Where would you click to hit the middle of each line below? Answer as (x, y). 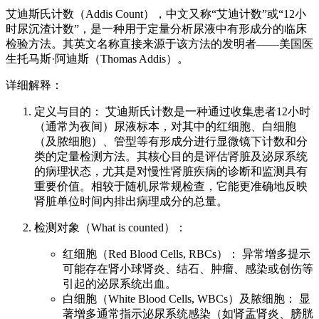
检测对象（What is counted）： (110, 228)
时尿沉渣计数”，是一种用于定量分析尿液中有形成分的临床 (156, 29)
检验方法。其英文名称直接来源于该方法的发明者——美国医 (159, 44)
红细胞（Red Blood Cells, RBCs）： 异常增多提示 (187, 254)
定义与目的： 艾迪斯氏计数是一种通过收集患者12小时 (172, 112)
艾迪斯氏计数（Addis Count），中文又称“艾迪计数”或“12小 (156, 14)
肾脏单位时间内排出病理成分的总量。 (131, 202)
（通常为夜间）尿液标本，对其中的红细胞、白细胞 (165, 127)
